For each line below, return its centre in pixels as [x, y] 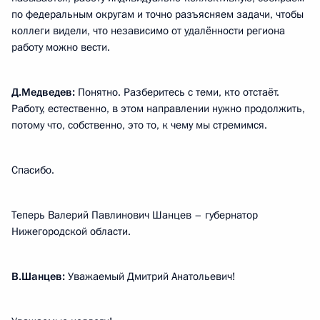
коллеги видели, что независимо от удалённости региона [148, 31]
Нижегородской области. [71, 231]
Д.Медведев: [43, 92]
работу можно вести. [61, 47]
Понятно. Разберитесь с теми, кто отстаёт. [177, 92]
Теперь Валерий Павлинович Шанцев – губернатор [135, 215]
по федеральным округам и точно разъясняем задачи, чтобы [157, 14]
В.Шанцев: [38, 276]
